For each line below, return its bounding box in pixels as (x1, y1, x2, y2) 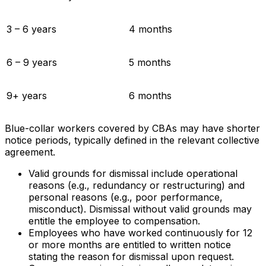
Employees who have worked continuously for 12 (28, 226, 252, 239)
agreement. (5, 145, 55, 158)
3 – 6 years (7, 23, 56, 35)
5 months (129, 56, 171, 68)
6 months (129, 89, 172, 102)
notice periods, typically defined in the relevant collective (5, 134, 259, 146)
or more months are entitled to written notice (28, 238, 231, 251)
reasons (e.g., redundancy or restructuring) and (28, 179, 245, 191)
